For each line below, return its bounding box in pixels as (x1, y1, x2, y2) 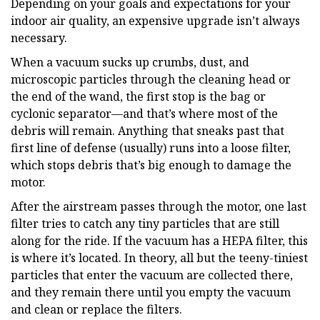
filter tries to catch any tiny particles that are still (11, 215, 279, 231)
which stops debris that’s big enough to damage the (11, 156, 291, 173)
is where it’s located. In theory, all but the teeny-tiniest (11, 249, 308, 266)
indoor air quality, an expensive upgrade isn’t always (11, 12, 300, 29)
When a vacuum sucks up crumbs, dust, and (11, 54, 249, 70)
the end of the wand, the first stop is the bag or (11, 88, 266, 104)
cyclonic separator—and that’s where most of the (11, 105, 278, 121)
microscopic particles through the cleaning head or (11, 71, 291, 87)
